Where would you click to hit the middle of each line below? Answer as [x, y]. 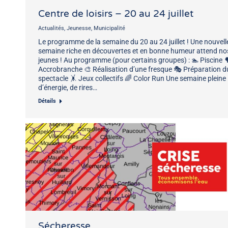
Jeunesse [79, 28]
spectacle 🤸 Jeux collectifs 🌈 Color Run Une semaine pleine [132, 78]
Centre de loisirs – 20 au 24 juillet [116, 13]
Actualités [51, 28]
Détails [47, 101]
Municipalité [109, 28]
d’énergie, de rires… [68, 87]
